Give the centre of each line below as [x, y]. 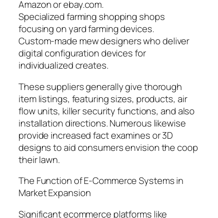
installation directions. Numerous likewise [102, 123]
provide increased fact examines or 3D [96, 135]
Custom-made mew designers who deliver [104, 41]
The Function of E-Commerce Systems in [101, 181]
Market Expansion [55, 193]
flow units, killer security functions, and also [107, 111]
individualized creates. [64, 65]
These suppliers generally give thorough [100, 86]
